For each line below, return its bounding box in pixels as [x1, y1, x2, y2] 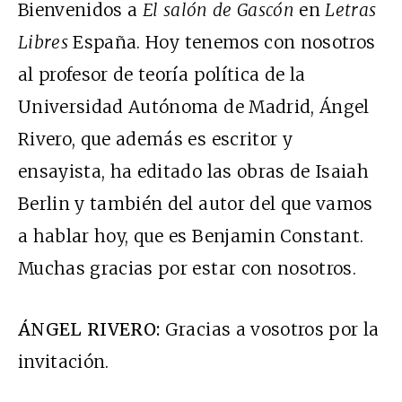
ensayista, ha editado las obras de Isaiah [18, 161, 370, 183]
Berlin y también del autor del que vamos [18, 193, 373, 215]
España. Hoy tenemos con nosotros [68, 31, 376, 54]
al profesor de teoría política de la [18, 64, 306, 86]
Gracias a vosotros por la [160, 319, 380, 341]
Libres [18, 31, 69, 54]
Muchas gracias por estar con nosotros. [18, 258, 356, 280]
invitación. [18, 351, 109, 373]
